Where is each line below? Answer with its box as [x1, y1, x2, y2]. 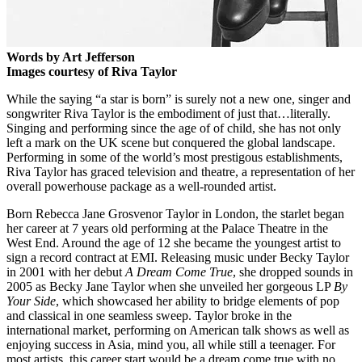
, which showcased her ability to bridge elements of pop [56, 293, 339, 308]
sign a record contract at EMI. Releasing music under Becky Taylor [6, 250, 349, 264]
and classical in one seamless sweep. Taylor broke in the [6, 308, 292, 322]
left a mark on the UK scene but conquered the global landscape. [6, 135, 335, 149]
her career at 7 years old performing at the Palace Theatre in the [6, 221, 328, 235]
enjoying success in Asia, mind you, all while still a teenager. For [6, 337, 335, 351]
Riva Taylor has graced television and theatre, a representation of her [6, 164, 355, 179]
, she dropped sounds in [233, 264, 353, 279]
